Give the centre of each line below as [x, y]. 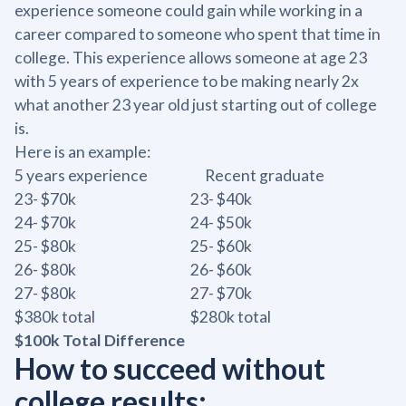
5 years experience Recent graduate [169, 176]
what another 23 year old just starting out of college [196, 105]
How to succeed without [170, 369]
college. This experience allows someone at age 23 [191, 58]
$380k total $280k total [143, 317]
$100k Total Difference [100, 341]
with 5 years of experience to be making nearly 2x [187, 82]
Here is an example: [82, 152]
